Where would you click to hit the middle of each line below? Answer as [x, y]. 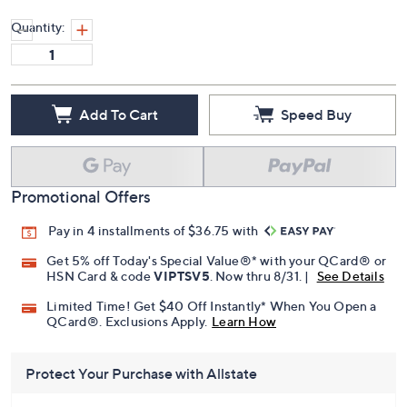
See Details [350, 276]
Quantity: [38, 27]
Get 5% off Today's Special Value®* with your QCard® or [217, 261]
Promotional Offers [81, 197]
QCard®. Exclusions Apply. [127, 322]
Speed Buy [316, 114]
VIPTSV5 [182, 276]
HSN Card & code [100, 276]
